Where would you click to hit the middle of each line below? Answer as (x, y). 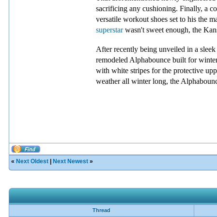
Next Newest (70, 161)
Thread (101, 210)
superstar (109, 30)
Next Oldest (32, 161)
